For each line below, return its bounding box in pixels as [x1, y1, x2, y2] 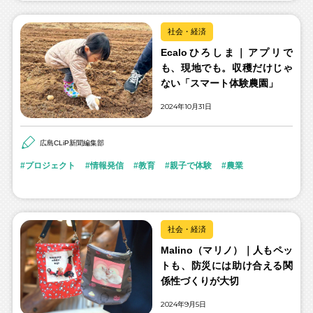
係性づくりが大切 [160, 275, 239, 286]
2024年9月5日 [160, 299, 206, 309]
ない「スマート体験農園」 [160, 77, 278, 89]
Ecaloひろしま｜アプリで [160, 46, 293, 58]
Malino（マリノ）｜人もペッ [160, 244, 293, 256]
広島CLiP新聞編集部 [39, 139, 104, 147]
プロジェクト [24, 160, 75, 170]
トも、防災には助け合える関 [160, 259, 293, 271]
